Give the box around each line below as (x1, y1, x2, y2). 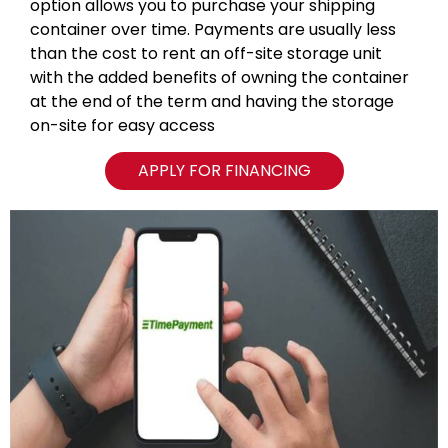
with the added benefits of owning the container (30, 66, 409, 90)
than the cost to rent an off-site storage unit (30, 42, 382, 66)
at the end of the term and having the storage (30, 90, 394, 114)
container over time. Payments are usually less (30, 18, 396, 42)
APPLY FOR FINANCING (137, 159, 311, 183)
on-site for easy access (30, 114, 215, 138)
